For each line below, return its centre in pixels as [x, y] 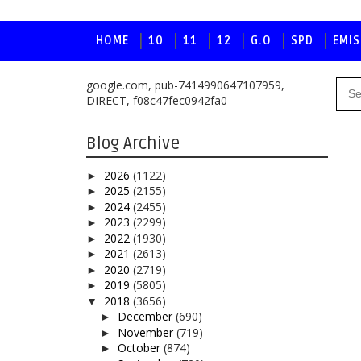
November [147, 332]
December [146, 316]
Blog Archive [133, 144]
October [140, 348]
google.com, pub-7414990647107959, [185, 85]
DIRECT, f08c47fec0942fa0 [157, 100]
